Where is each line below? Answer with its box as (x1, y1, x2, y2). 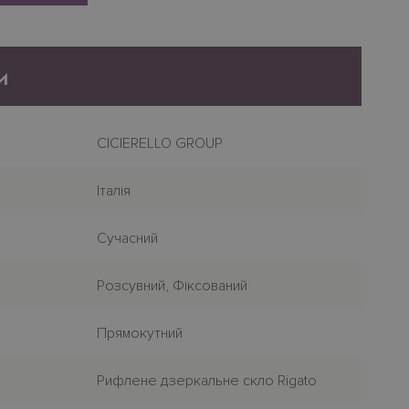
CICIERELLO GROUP (97, 134, 224, 152)
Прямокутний (97, 324, 184, 342)
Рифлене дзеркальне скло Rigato (97, 372, 318, 390)
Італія (97, 182, 131, 200)
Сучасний (97, 229, 159, 247)
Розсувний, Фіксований (97, 277, 248, 295)
